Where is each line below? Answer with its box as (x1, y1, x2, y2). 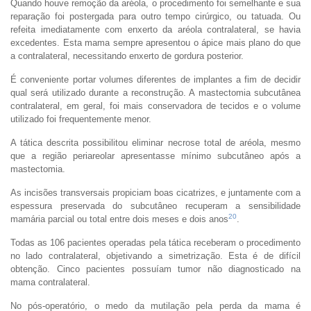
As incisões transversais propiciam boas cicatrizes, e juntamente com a (10, 187, 301, 198)
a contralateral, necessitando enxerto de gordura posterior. (10, 50, 244, 61)
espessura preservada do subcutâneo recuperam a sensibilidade (10, 200, 301, 211)
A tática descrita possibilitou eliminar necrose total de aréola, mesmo (10, 137, 301, 148)
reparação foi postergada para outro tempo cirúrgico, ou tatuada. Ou (10, 10, 301, 22)
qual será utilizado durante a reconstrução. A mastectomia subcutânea (10, 87, 301, 98)
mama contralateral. (10, 276, 90, 287)
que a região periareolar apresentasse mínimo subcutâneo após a (10, 150, 301, 161)
